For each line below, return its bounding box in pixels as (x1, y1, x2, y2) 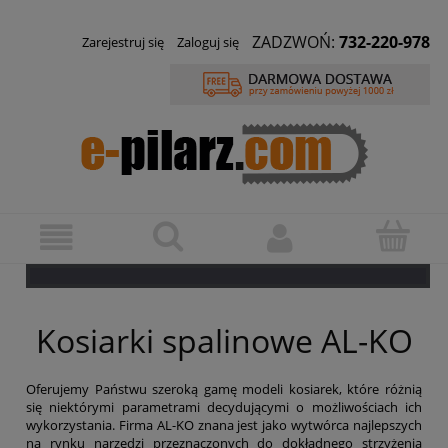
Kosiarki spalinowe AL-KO (35, 319, 413, 363)
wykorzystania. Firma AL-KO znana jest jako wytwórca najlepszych (26, 416, 422, 435)
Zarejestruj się (82, 33, 164, 52)
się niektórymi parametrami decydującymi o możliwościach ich (26, 398, 422, 417)
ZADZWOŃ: (252, 31, 339, 54)
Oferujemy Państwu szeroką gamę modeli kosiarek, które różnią (26, 380, 422, 399)
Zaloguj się (177, 33, 239, 52)
